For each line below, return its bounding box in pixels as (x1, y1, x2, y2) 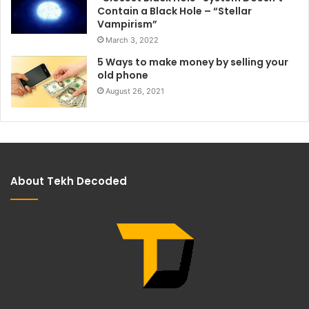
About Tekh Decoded (10, 173, 127, 188)
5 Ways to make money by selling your (97, 54, 288, 69)
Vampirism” (97, 17, 157, 31)
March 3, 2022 (106, 34, 159, 45)
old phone (97, 68, 148, 82)
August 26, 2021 (106, 86, 164, 96)
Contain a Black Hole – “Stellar (97, 3, 252, 18)
